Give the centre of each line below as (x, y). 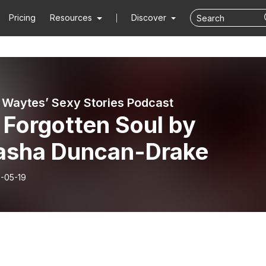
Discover (150, 18)
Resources (71, 18)
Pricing (23, 18)
